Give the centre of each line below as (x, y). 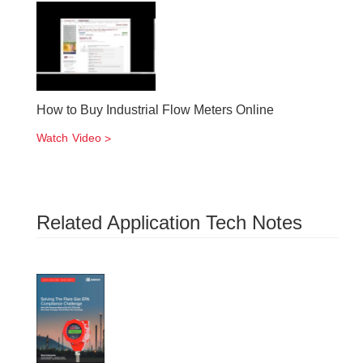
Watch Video (69, 138)
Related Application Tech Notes (169, 222)
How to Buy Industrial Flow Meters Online (155, 110)
